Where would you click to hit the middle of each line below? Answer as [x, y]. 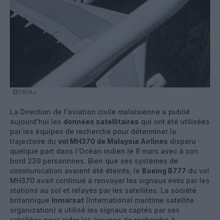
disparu [182, 141]
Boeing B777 [164, 170]
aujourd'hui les [37, 121]
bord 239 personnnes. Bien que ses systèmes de [94, 161]
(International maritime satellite [139, 200]
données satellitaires [101, 121]
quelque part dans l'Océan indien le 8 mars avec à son [104, 151]
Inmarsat [68, 200]
